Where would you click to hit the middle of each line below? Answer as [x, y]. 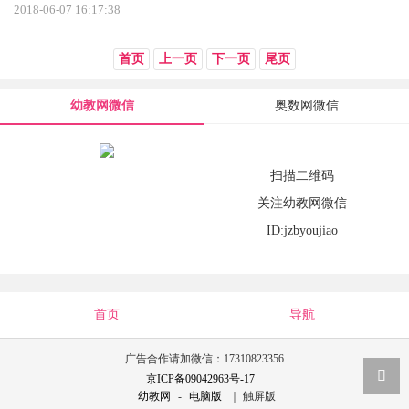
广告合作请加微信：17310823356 [204, 358]
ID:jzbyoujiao [302, 231]
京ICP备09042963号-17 [200, 378]
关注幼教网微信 [302, 204]
